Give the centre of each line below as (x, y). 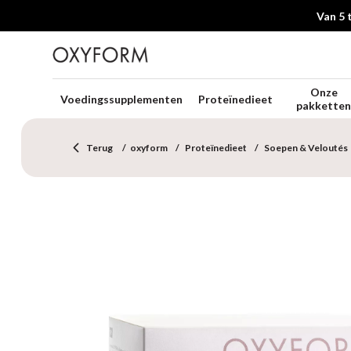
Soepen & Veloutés (306, 148)
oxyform (149, 148)
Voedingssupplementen (122, 99)
